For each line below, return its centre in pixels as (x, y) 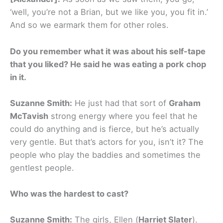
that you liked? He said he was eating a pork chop (108, 64)
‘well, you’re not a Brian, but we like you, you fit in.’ (109, 12)
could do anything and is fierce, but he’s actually (105, 129)
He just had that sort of (120, 103)
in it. (20, 77)
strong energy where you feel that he (123, 116)
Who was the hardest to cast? (69, 194)
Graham (185, 103)
